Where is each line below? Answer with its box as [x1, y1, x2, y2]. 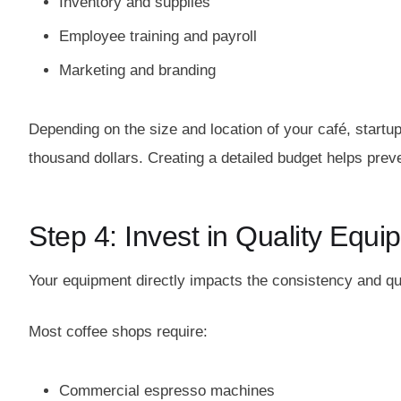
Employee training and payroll [59, 27, 257, 45]
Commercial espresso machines [59, 382, 275, 399]
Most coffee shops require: [29, 323, 208, 340]
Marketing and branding [59, 61, 216, 79]
